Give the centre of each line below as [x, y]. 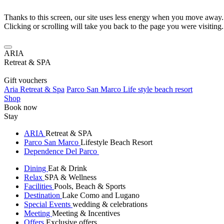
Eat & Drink [67, 168]
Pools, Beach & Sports [90, 186]
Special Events [48, 204]
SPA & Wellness [70, 177]
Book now [21, 107]
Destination [43, 195]
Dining [36, 168]
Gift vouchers [25, 80]
